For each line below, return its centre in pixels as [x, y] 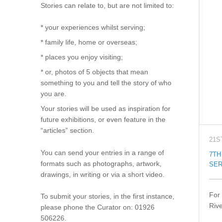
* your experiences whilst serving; [93, 28]
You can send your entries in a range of [102, 152]
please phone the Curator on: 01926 [97, 207]
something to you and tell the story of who [106, 83]
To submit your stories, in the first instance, [107, 196]
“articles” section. [67, 131]
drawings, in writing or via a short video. [102, 174]
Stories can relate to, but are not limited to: [107, 5]
